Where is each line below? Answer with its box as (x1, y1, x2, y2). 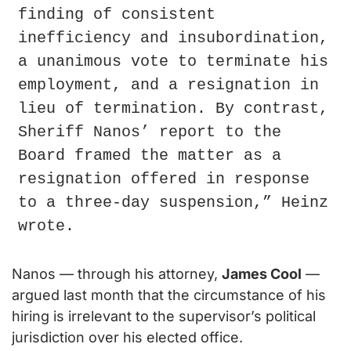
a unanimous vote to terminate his (18, 52, 328, 71)
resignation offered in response (18, 170, 309, 189)
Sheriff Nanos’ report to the (18, 123, 281, 142)
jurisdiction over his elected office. (12, 329, 243, 346)
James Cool (222, 266, 302, 283)
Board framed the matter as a (18, 147, 281, 165)
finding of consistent (18, 5, 215, 24)
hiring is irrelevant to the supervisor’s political (12, 308, 316, 325)
